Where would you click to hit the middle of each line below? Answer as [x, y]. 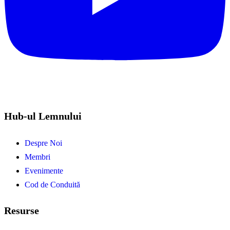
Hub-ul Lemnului [43, 116]
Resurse [22, 211]
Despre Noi [43, 143]
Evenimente [44, 170]
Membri [37, 157]
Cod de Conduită [52, 184]
